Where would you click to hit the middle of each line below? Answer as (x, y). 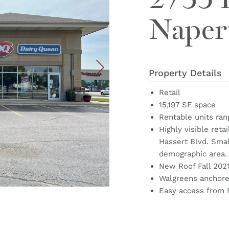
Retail (170, 92)
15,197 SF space (188, 105)
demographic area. (193, 154)
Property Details (186, 73)
